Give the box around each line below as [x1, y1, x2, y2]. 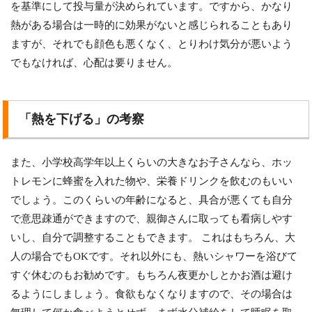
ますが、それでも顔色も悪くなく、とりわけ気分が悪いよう [10, 38, 293, 49]
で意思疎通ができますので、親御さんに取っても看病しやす [10, 212, 293, 224]
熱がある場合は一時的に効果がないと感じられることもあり [10, 19, 293, 31]
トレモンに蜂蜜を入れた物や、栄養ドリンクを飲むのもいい [10, 175, 293, 187]
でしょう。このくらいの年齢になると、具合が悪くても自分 [10, 194, 293, 205]
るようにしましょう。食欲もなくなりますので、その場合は [10, 288, 293, 299]
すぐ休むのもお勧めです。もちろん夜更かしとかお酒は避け [10, 269, 293, 281]
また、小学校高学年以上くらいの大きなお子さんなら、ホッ [10, 156, 293, 168]
